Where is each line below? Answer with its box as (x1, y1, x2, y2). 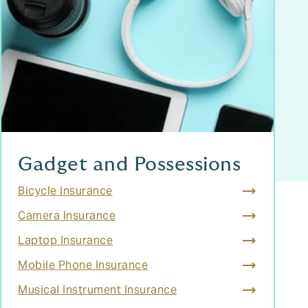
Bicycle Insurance (18, 184, 113, 198)
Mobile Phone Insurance (18, 258, 148, 272)
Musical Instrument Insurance (18, 283, 177, 297)
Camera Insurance (18, 208, 115, 223)
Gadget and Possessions (18, 155, 241, 175)
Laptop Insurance (18, 233, 113, 247)
